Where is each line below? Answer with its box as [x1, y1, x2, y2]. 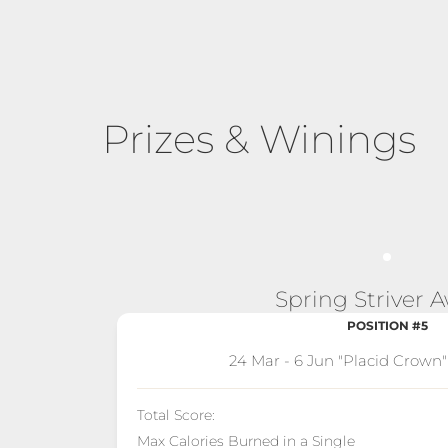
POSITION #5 [346, 317, 428, 333]
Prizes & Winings [102, 114, 416, 163]
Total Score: [137, 405, 215, 424]
